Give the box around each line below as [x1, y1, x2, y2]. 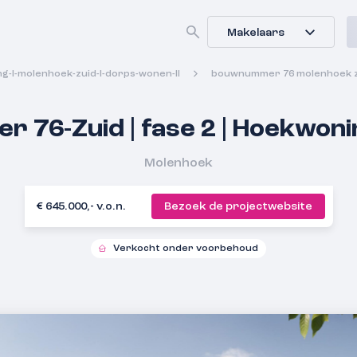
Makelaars [227, 27, 284, 38]
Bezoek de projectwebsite [163, 201, 312, 212]
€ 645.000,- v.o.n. [36, 201, 126, 212]
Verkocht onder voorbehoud [113, 244, 258, 253]
